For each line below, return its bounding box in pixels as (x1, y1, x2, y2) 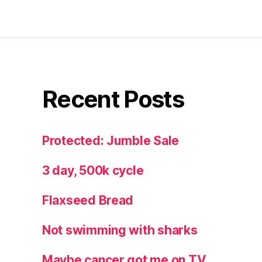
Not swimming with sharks (42, 222, 198, 237)
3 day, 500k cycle (42, 163, 144, 178)
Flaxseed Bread (42, 192, 134, 208)
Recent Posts (42, 84, 184, 113)
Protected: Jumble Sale (42, 133, 180, 148)
